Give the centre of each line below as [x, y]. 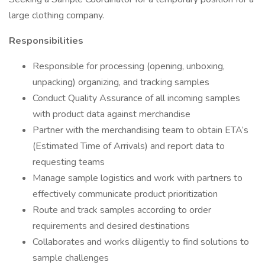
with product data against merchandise [112, 114]
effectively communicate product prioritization [125, 194]
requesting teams [69, 162]
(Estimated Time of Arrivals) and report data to [129, 146]
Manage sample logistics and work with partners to [138, 178]
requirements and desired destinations [111, 226]
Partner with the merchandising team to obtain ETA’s [140, 130]
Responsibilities [46, 41]
